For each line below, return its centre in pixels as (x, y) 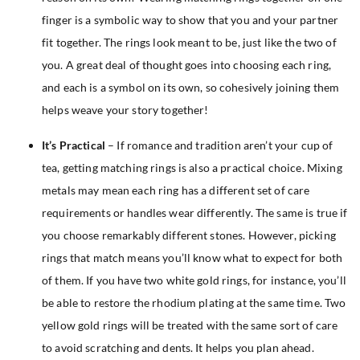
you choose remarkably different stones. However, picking (189, 235)
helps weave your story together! (127, 109)
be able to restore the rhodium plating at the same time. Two (194, 302)
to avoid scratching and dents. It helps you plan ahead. (179, 347)
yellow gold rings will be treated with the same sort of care (190, 325)
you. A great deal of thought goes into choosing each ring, (187, 64)
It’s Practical (74, 145)
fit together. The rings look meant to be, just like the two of (189, 42)
